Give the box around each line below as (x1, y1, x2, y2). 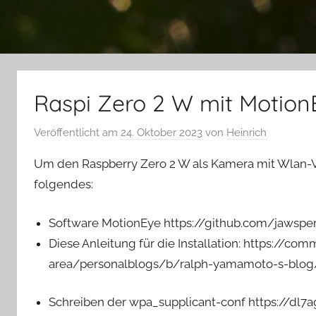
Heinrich (226, 126, 267, 140)
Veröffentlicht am (34, 126, 121, 140)
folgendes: (34, 177, 93, 192)
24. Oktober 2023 (121, 126, 202, 140)
